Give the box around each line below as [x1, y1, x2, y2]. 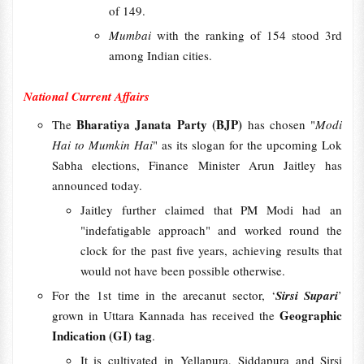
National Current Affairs [23, 88, 149, 105]
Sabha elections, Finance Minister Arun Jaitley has [51, 157, 343, 173]
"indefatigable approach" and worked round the [80, 222, 343, 238]
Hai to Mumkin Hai [51, 136, 153, 153]
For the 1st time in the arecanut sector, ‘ [51, 287, 275, 303]
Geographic [279, 306, 343, 324]
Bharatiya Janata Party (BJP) [76, 115, 248, 133]
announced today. [51, 177, 146, 193]
